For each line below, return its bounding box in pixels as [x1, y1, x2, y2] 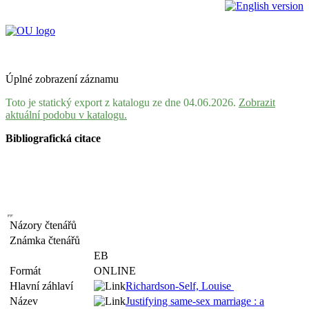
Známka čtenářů [10, 235, 86, 246]
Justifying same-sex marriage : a [126, 295, 264, 307]
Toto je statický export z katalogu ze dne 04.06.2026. [6, 97, 239, 108]
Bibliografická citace [6, 132, 101, 144]
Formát [10, 265, 46, 277]
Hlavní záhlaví [10, 280, 79, 292]
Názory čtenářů [10, 219, 82, 231]
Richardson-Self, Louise [126, 280, 234, 292]
